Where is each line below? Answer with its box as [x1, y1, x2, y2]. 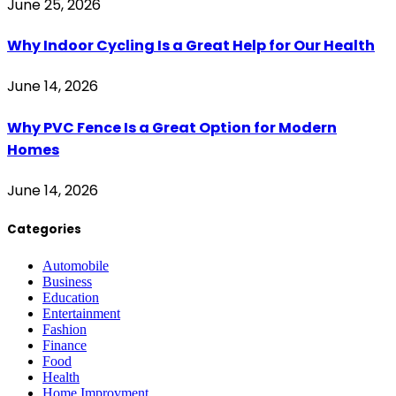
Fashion [42, 322, 87, 338]
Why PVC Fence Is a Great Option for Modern [7, 117, 337, 138]
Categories [7, 221, 81, 239]
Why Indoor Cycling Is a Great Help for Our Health [7, 35, 375, 57]
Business [42, 274, 92, 290]
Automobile [42, 258, 109, 274]
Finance [42, 338, 87, 354]
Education [42, 290, 99, 306]
